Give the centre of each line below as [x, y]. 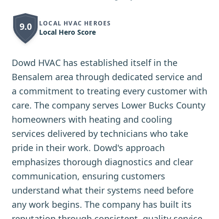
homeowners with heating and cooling [92, 119]
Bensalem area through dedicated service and [107, 77]
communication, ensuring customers [88, 176]
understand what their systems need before [103, 190]
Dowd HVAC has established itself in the [95, 63]
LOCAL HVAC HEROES [75, 23]
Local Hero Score [67, 32]
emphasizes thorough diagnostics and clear [102, 162]
